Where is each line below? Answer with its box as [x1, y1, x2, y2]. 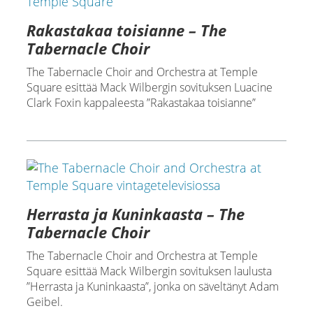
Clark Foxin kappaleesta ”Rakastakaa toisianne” [26, 95, 256, 110]
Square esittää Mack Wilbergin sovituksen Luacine [26, 80, 272, 95]
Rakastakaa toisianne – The [26, 20, 226, 41]
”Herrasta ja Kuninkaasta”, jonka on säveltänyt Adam [26, 279, 279, 294]
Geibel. [26, 294, 63, 310]
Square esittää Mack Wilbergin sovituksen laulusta [26, 263, 272, 279]
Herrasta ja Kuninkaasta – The [26, 203, 245, 224]
